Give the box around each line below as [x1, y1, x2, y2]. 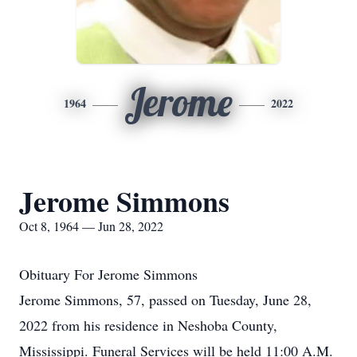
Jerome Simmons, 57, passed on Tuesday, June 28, [19, 290, 312, 309]
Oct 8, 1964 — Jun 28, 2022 [19, 218, 163, 234]
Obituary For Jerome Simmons [19, 265, 198, 284]
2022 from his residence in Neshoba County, [19, 316, 277, 335]
